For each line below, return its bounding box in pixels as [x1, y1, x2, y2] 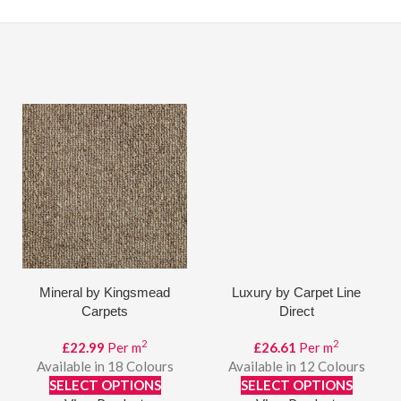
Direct [278, 303, 314, 319]
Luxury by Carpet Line [232, 285, 361, 300]
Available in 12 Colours [227, 358, 365, 374]
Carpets [81, 303, 128, 319]
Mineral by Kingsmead [39, 285, 170, 300]
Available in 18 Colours [36, 358, 174, 374]
